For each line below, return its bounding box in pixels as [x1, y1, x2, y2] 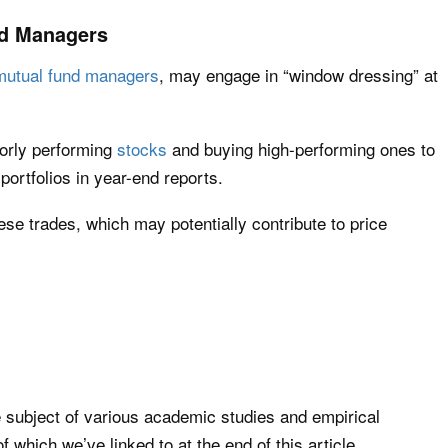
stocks [117, 136, 167, 161]
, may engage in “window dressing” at [159, 62, 438, 87]
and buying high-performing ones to [167, 136, 435, 161]
